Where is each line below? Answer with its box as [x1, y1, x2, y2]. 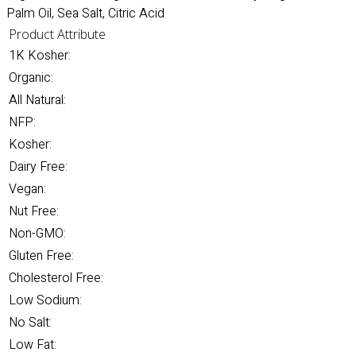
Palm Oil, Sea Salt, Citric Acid [6, 4, 168, 23]
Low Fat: [9, 335, 56, 354]
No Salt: [9, 313, 52, 332]
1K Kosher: [9, 46, 71, 65]
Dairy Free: [9, 157, 68, 176]
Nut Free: [9, 202, 59, 221]
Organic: [9, 68, 53, 87]
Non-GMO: [9, 224, 66, 243]
